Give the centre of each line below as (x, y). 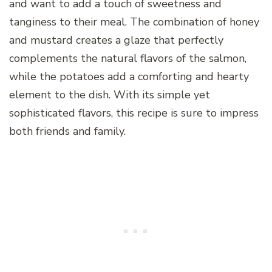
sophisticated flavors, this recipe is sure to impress (134, 113)
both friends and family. (67, 131)
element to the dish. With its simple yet (110, 95)
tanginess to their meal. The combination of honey (134, 22)
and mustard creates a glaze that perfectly (116, 40)
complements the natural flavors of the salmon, (128, 59)
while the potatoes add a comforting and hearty (129, 77)
